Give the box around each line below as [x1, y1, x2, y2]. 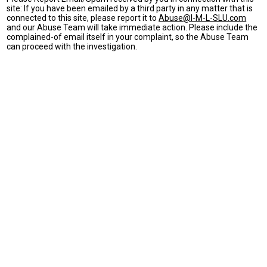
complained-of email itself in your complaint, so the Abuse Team [7, 32, 249, 42]
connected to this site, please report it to [7, 13, 159, 23]
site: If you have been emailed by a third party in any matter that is [7, 4, 253, 13]
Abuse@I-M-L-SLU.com [159, 13, 247, 23]
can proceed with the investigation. [7, 42, 138, 51]
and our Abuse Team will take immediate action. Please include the [7, 23, 258, 32]
